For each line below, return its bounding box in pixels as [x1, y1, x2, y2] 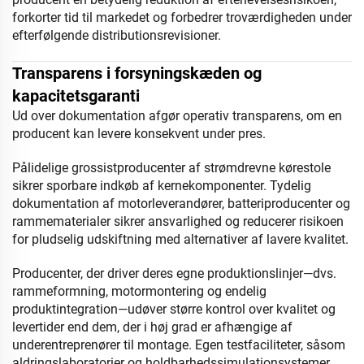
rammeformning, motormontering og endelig [12, 284, 266, 299]
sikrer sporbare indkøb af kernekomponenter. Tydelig [12, 178, 311, 193]
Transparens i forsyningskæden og [12, 63, 262, 83]
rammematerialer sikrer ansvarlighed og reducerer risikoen [12, 214, 344, 229]
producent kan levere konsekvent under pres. [12, 126, 266, 141]
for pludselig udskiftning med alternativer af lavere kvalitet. [12, 232, 349, 247]
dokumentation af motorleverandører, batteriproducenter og [12, 196, 350, 211]
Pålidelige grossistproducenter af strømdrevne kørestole [12, 160, 331, 175]
